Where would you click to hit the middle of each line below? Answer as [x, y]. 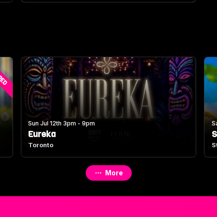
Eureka [42, 134]
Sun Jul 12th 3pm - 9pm [62, 124]
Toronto [41, 145]
